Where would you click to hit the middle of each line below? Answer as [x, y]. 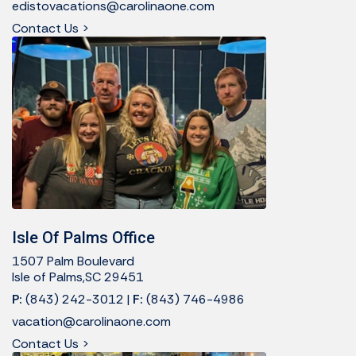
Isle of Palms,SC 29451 [78, 277]
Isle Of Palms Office [83, 237]
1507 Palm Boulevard [73, 261]
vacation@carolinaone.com [91, 321]
